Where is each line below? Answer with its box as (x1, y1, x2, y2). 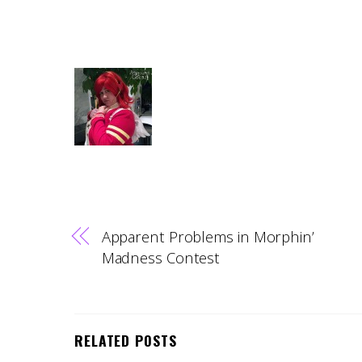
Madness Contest (101, 247, 221, 268)
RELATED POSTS (74, 329, 177, 351)
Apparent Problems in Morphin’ (101, 226, 314, 247)
